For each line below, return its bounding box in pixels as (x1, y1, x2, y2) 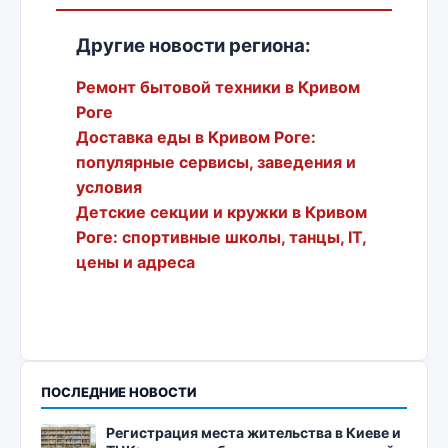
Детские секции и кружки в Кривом (76, 202, 367, 223)
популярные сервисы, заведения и (76, 152, 356, 173)
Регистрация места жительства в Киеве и (106, 424, 401, 442)
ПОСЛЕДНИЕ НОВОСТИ (41, 384, 196, 401)
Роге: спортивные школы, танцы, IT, (76, 227, 366, 248)
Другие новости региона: (76, 34, 311, 58)
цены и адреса (76, 252, 195, 273)
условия (76, 177, 142, 198)
